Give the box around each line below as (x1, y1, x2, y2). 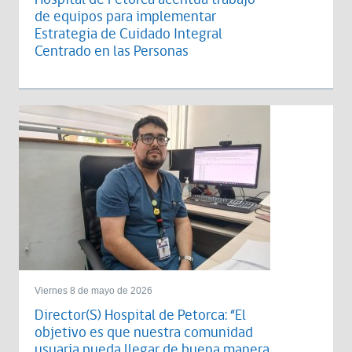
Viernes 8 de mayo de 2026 (35, 285, 152, 296)
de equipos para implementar (35, 6, 216, 27)
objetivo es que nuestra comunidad (35, 322, 253, 343)
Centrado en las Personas (35, 41, 189, 62)
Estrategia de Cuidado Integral (35, 24, 222, 45)
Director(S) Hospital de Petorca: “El (35, 305, 246, 326)
